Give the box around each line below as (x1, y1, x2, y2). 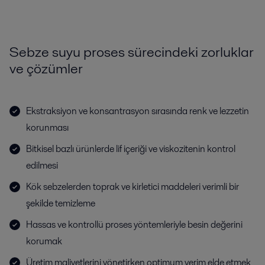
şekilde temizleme (26, 196, 95, 210)
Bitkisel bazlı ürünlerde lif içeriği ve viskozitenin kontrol (26, 142, 235, 156)
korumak (26, 234, 62, 248)
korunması (26, 121, 69, 134)
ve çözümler (9, 59, 83, 78)
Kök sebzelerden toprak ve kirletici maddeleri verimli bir (26, 180, 239, 193)
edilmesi (26, 159, 58, 172)
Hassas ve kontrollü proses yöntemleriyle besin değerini (26, 218, 243, 231)
